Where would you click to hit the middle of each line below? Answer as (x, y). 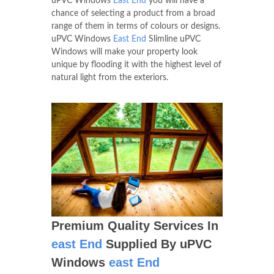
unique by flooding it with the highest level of (136, 65)
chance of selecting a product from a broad (133, 13)
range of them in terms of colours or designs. (136, 26)
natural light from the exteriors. (110, 77)
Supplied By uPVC (157, 244)
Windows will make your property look (124, 52)
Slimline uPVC (173, 39)
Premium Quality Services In (135, 226)
